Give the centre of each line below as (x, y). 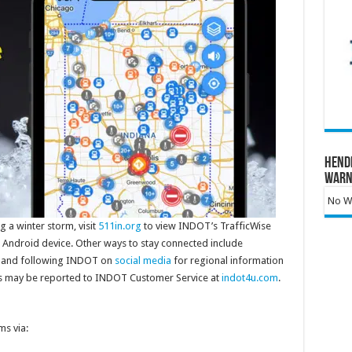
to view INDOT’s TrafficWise (206, 226)
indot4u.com (249, 278)
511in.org (119, 226)
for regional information (227, 261)
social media (143, 261)
